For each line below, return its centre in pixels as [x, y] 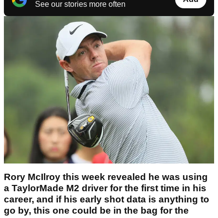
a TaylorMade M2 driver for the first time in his [105, 188]
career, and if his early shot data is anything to [107, 199]
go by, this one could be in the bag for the [96, 210]
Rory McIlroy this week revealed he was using [106, 177]
